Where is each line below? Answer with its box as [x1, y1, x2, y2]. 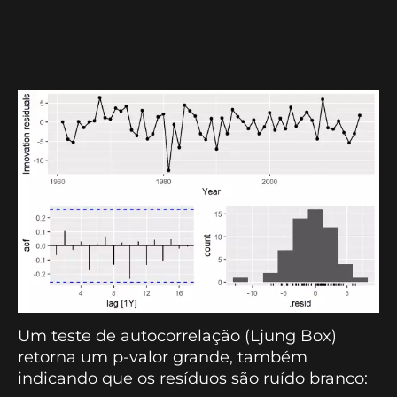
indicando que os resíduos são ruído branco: [18, 368, 368, 388]
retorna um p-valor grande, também [18, 346, 307, 367]
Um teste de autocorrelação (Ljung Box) [18, 325, 337, 346]
